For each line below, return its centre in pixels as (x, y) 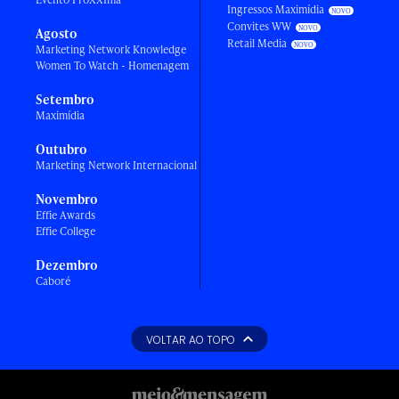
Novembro (67, 199)
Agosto (57, 34)
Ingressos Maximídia (276, 10)
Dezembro (67, 265)
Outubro (61, 150)
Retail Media (257, 44)
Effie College (65, 232)
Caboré (53, 281)
